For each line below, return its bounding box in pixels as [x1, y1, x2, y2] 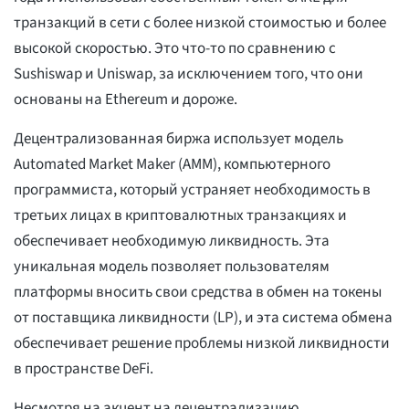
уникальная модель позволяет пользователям [14, 256, 330, 278]
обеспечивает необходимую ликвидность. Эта [14, 230, 330, 253]
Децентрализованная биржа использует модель [14, 128, 343, 151]
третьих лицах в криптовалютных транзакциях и [14, 204, 347, 227]
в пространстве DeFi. [14, 358, 153, 381]
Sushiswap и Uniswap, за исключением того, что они [14, 63, 363, 86]
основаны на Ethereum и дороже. [14, 89, 237, 111]
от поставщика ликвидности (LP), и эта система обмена [14, 307, 393, 330]
